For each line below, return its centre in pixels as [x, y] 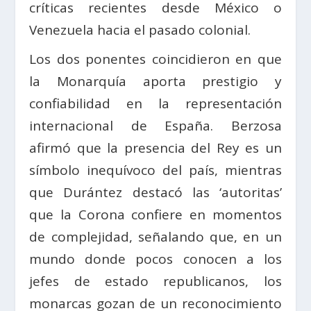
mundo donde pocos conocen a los [155, 259]
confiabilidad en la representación [155, 104]
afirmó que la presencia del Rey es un [155, 148]
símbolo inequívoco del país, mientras [155, 170]
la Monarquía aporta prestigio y [155, 82]
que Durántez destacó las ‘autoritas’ [155, 193]
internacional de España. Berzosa [155, 126]
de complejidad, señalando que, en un [155, 237]
